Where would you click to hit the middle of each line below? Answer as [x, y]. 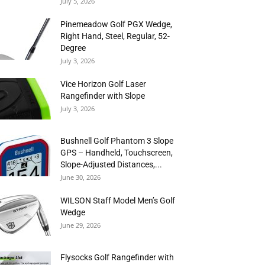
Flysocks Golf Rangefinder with [117, 257]
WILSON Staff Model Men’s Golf [118, 201]
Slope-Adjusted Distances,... [111, 164]
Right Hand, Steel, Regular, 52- [115, 36]
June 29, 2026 [80, 225]
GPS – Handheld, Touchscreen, [117, 153]
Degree [73, 48]
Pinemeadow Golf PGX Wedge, [116, 24]
